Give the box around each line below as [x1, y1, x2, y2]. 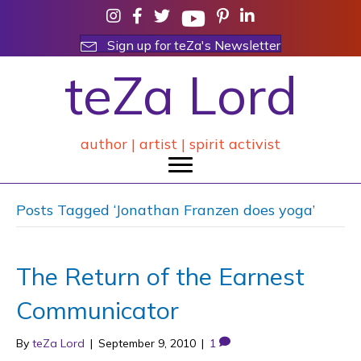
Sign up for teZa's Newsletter [107, 36, 280, 53]
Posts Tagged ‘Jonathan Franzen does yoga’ [16, 201, 315, 219]
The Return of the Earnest [16, 261, 305, 292]
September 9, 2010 [98, 336, 196, 351]
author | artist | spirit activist [81, 135, 280, 153]
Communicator [16, 295, 179, 326]
